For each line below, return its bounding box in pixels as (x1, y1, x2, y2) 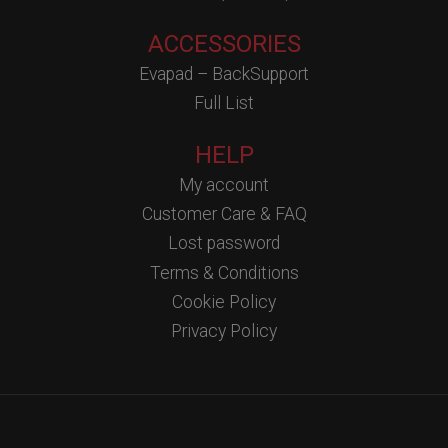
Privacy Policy (171, 320, 277, 341)
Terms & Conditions (149, 262, 299, 283)
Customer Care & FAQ (141, 204, 307, 225)
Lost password (168, 233, 280, 254)
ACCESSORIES (147, 30, 301, 59)
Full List (194, 92, 254, 113)
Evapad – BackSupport (139, 63, 309, 84)
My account (179, 175, 269, 196)
